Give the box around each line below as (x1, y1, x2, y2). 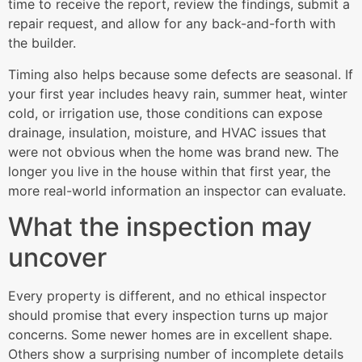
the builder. (8, 35, 76, 52)
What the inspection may (8, 211, 312, 243)
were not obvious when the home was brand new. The (8, 143, 339, 160)
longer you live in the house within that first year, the (8, 162, 330, 179)
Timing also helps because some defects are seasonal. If (8, 65, 353, 82)
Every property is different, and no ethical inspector (8, 288, 326, 305)
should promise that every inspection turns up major (8, 307, 328, 324)
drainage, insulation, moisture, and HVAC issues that (8, 124, 326, 141)
